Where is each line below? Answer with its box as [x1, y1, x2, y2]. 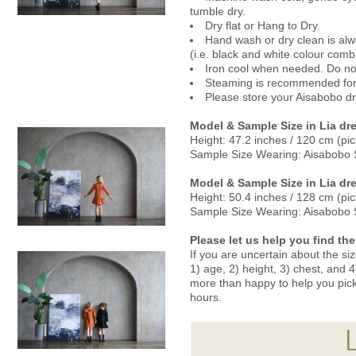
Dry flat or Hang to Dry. [205, 19, 320, 32]
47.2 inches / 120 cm [229, 133, 334, 146]
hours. [190, 291, 222, 304]
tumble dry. [190, 5, 246, 17]
